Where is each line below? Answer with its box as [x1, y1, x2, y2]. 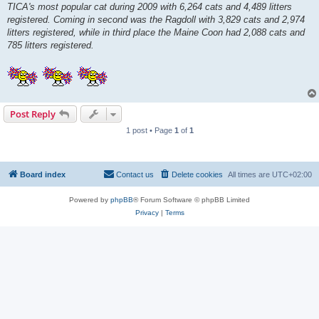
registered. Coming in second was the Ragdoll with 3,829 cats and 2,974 [7, 14, 305, 25]
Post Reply [10, 107, 56, 120]
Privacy [135, 208, 159, 216]
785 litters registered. [7, 39, 94, 51]
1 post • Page [125, 125, 174, 135]
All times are [228, 169, 272, 179]
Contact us [116, 169, 154, 179]
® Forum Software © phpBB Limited [133, 195, 250, 204]
